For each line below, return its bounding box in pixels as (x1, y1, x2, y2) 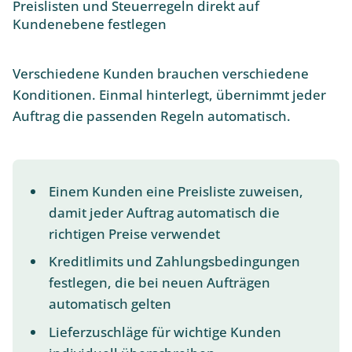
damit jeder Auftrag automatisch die (48, 203, 280, 222)
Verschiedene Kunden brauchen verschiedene (13, 64, 309, 82)
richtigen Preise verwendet (48, 224, 220, 243)
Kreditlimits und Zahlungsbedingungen (48, 252, 300, 271)
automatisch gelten (48, 295, 171, 313)
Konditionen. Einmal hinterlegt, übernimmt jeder (13, 85, 326, 104)
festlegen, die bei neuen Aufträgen (48, 273, 270, 292)
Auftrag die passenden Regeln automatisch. (13, 106, 291, 125)
